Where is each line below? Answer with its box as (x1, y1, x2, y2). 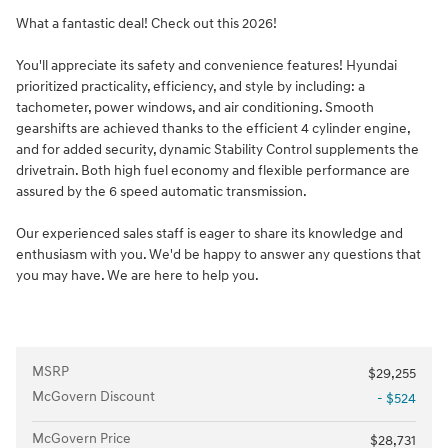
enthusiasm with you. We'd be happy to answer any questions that (16, 245, 421, 263)
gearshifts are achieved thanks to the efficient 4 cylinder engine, (16, 119, 410, 137)
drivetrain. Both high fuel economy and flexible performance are (16, 161, 410, 179)
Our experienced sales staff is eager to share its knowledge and (16, 224, 403, 242)
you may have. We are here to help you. (16, 266, 259, 284)
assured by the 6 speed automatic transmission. (16, 182, 307, 200)
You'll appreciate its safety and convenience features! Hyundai (16, 56, 397, 74)
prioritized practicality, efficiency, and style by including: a (16, 77, 365, 95)
